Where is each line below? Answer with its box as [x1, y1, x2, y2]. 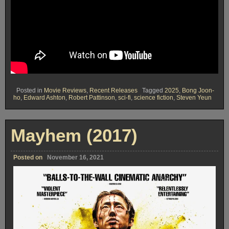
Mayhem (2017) [11, 125, 138, 145]
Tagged [142, 86, 165, 94]
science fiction [134, 94, 173, 101]
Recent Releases [89, 86, 138, 94]
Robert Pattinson [68, 94, 115, 101]
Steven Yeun [176, 94, 212, 101]
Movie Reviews [44, 86, 86, 94]
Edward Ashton [24, 94, 65, 101]
